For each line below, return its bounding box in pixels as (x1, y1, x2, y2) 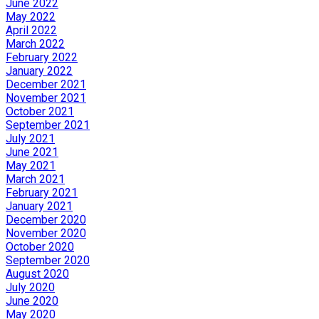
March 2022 (6, 36, 65, 51)
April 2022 (6, 23, 57, 37)
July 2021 (6, 131, 55, 145)
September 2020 (6, 253, 90, 267)
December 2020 (6, 212, 86, 226)
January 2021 (6, 199, 73, 213)
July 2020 (6, 280, 55, 294)
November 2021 (6, 90, 86, 105)
